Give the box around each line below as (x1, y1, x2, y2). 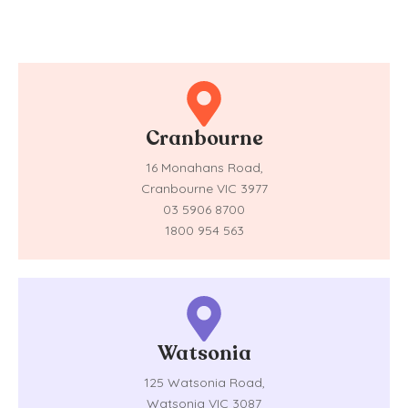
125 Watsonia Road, (143, 374, 265, 392)
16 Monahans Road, (145, 159, 263, 177)
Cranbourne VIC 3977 (140, 180, 268, 198)
